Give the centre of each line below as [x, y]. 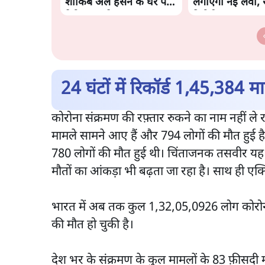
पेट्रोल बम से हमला [101, 17]
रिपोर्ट [203, 17]
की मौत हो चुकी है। [94, 225]
